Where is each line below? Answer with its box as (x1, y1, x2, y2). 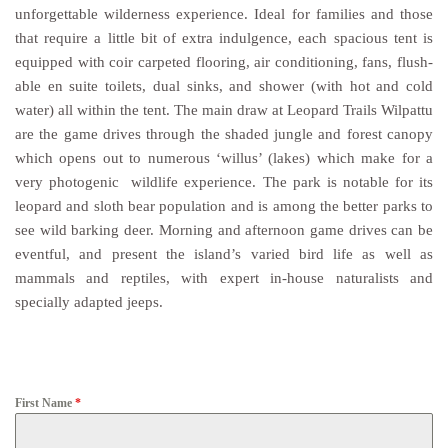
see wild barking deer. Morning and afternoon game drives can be (15, 220, 433, 238)
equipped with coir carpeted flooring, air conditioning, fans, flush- (15, 52, 433, 70)
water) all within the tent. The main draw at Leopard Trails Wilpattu (15, 100, 433, 118)
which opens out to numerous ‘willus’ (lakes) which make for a (15, 148, 433, 166)
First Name (15, 396, 75, 411)
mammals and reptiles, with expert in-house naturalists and (15, 268, 433, 286)
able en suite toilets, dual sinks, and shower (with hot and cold (15, 76, 433, 94)
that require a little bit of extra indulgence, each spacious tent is (15, 28, 433, 46)
